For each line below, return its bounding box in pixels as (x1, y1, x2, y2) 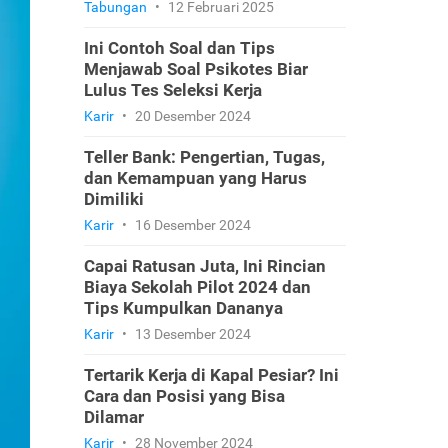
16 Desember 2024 (131, 217, 251, 233)
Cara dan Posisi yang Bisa (83, 386, 285, 406)
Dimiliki (83, 189, 144, 209)
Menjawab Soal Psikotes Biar (83, 59, 308, 79)
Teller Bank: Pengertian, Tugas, (83, 147, 325, 167)
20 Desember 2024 (131, 108, 251, 124)
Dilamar (83, 407, 144, 427)
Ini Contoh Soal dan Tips (83, 38, 275, 58)
